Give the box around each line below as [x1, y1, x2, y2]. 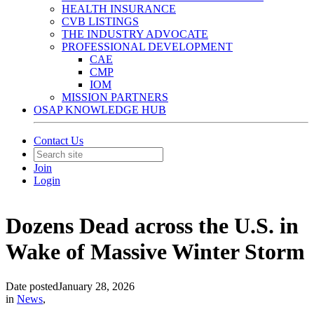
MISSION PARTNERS [62, 91, 168, 103]
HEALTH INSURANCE [62, 3, 176, 15]
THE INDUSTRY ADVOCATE [62, 28, 208, 40]
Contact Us [34, 135, 83, 146]
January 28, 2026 [58, 280, 135, 292]
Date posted [6, 280, 58, 292]
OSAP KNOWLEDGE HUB [34, 104, 166, 116]
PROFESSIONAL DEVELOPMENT [62, 41, 233, 53]
